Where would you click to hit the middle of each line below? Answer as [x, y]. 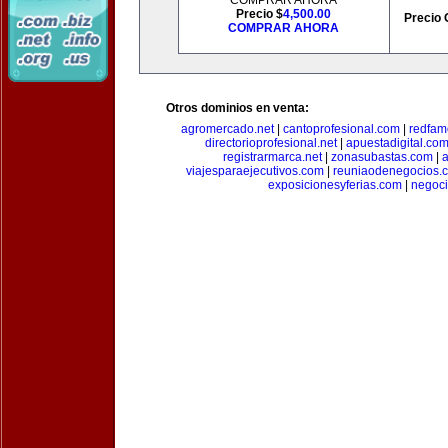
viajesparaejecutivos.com [254, 171]
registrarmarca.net [272, 157]
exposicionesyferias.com [335, 185]
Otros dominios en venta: [237, 108]
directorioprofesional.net [271, 143]
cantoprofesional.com [341, 129]
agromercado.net [227, 129]
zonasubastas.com [381, 157]
